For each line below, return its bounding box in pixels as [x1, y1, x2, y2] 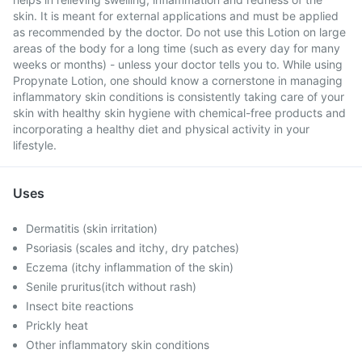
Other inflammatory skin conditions [26, 338, 209, 351]
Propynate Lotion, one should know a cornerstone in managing [13, 74, 343, 87]
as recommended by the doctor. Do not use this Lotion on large [13, 25, 346, 39]
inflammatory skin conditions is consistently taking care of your [13, 90, 344, 103]
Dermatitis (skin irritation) [26, 221, 158, 235]
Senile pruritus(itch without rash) [26, 280, 196, 293]
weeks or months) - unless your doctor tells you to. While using [13, 57, 343, 71]
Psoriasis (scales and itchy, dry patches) [26, 241, 239, 255]
